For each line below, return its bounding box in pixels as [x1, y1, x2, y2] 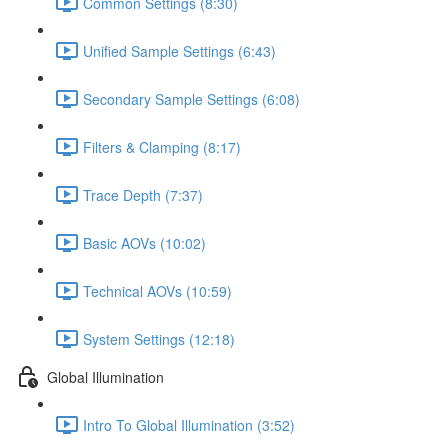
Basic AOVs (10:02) [83, 232, 206, 253]
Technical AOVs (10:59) [83, 280, 232, 301]
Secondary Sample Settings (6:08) [83, 88, 300, 109]
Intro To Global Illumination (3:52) [83, 414, 295, 435]
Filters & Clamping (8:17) [83, 136, 241, 157]
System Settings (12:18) [83, 328, 235, 349]
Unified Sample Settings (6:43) [83, 40, 276, 61]
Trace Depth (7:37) [83, 184, 203, 205]
